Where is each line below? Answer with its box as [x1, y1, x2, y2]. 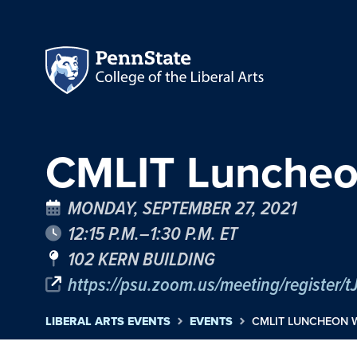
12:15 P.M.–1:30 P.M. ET [68, 219, 237, 247]
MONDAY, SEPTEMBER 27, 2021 [68, 194, 296, 222]
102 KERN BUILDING [68, 245, 215, 273]
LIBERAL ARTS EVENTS [45, 312, 171, 330]
